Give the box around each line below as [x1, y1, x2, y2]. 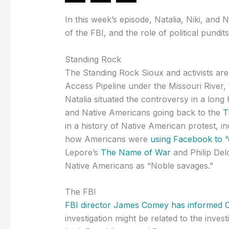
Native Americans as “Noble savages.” [64, 160, 213, 171]
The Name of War [100, 147, 171, 157]
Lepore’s [64, 147, 101, 157]
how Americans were [64, 133, 150, 144]
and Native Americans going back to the [64, 107, 223, 118]
